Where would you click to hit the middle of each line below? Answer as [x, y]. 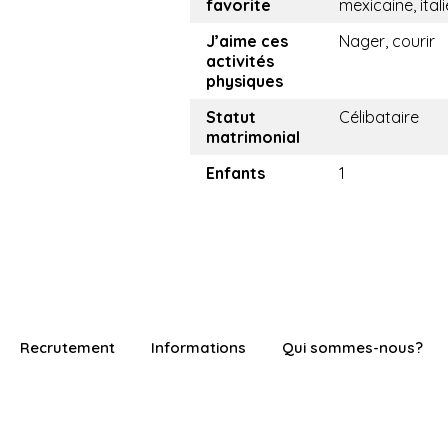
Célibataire [379, 117]
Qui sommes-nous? [352, 348]
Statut [231, 117]
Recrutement [67, 348]
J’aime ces [247, 41]
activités [240, 61]
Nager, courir [387, 41]
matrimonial [253, 137]
